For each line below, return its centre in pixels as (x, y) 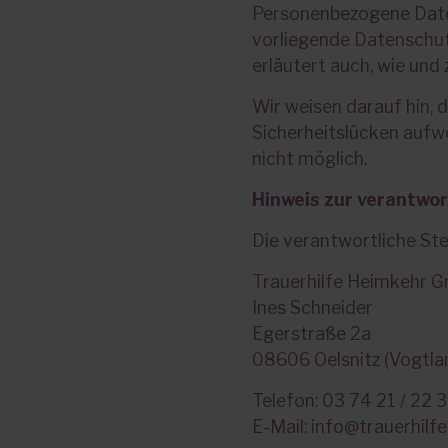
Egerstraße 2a (311, 333)
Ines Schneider (312, 307)
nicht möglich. (309, 158)
